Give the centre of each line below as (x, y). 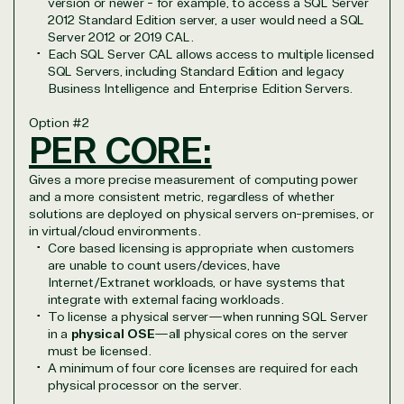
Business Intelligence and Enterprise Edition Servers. (201, 88)
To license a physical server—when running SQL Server (208, 317)
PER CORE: (120, 151)
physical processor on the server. (145, 385)
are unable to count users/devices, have (165, 265)
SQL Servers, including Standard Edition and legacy (197, 71)
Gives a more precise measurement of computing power (193, 179)
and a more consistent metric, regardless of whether (182, 197)
